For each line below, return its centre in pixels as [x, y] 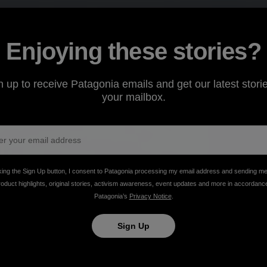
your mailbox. [133, 97]
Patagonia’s [111, 196]
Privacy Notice [150, 196]
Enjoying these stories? [133, 51]
